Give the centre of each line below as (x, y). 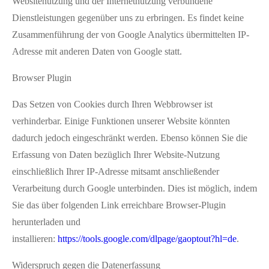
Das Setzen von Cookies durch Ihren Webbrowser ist (112, 104)
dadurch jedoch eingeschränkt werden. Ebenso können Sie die (130, 138)
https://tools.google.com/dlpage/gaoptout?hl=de (147, 238)
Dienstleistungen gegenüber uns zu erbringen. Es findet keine (128, 17)
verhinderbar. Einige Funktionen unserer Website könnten (121, 121)
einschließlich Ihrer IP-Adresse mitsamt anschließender (116, 171)
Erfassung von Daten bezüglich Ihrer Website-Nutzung (116, 154)
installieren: (35, 238)
